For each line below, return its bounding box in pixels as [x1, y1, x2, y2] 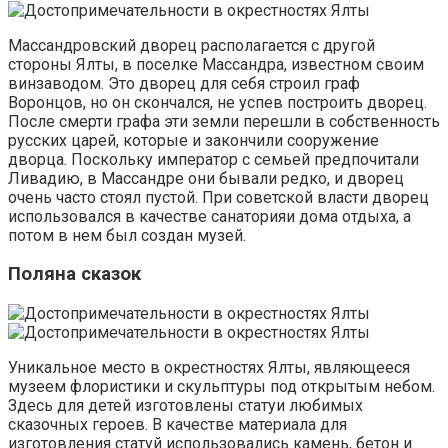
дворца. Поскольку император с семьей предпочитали [8, 149, 419, 169]
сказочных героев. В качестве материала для [8, 415, 347, 435]
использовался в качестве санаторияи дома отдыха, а [8, 206, 411, 226]
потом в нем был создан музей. [8, 225, 246, 245]
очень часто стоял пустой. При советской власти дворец [8, 187, 429, 207]
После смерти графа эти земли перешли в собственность [8, 111, 440, 131]
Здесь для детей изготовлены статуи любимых [8, 396, 363, 416]
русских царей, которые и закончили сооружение [8, 130, 379, 150]
